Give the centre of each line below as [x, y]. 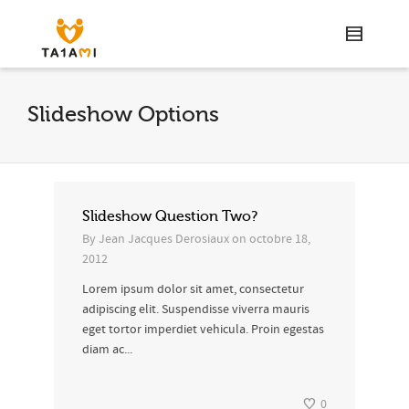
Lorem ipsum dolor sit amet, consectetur [193, 289]
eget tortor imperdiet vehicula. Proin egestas [203, 330]
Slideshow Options [123, 115]
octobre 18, [280, 239]
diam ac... [107, 350]
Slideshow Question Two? [170, 216]
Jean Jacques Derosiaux [164, 239]
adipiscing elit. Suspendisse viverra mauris [196, 309]
